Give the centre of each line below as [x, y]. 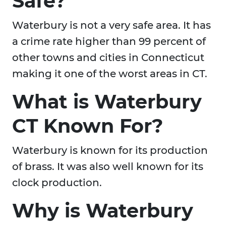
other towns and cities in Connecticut [108, 58]
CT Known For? [88, 126]
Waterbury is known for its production [110, 151]
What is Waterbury [107, 102]
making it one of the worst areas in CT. [110, 74]
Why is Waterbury [103, 211]
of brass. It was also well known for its [108, 167]
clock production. [57, 183]
